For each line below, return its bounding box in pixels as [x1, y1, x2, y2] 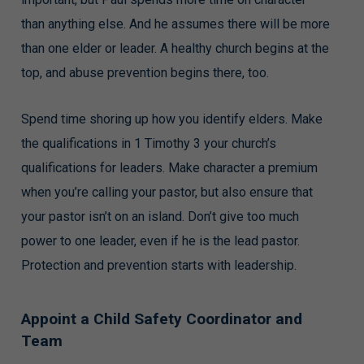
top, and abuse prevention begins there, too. [20, 65, 269, 80]
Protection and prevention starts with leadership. [20, 258, 297, 273]
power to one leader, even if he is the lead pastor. [20, 233, 300, 249]
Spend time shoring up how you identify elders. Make [20, 111, 323, 127]
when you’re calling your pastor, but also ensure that [20, 184, 313, 200]
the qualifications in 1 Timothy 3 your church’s [20, 136, 276, 151]
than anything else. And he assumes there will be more [20, 16, 330, 32]
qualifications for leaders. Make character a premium [20, 160, 318, 175]
